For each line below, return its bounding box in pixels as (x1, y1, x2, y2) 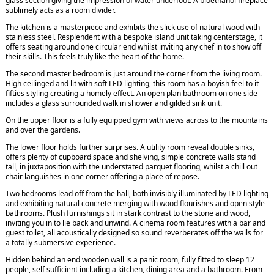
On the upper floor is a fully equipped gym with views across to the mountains (6, 115, 268, 126)
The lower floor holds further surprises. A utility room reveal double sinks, (6, 142, 254, 153)
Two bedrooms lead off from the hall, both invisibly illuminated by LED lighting (6, 188, 268, 199)
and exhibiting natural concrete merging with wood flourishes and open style (6, 198, 265, 209)
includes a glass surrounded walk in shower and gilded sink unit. (6, 98, 222, 109)
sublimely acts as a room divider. (6, 5, 116, 16)
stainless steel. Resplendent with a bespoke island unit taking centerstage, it (6, 32, 262, 43)
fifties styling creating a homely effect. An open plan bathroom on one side (6, 88, 257, 99)
